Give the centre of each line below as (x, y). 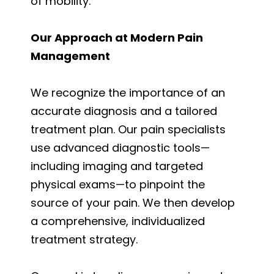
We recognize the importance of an (128, 92)
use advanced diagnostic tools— (120, 147)
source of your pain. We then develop (133, 202)
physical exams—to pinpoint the (118, 184)
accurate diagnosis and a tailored (124, 111)
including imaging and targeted (117, 166)
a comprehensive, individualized (118, 221)
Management (70, 56)
